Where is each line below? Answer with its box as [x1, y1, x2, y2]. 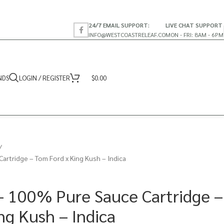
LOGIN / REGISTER [19, 73, 70, 82]
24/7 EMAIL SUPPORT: [88, 20, 149, 29]
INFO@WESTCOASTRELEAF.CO [88, 30, 165, 38]
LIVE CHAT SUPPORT [165, 20, 222, 29]
